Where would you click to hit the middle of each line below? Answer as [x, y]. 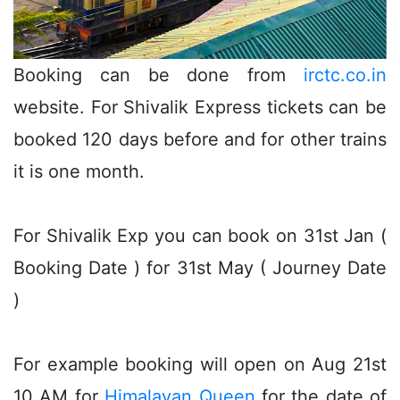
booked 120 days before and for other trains [200, 139]
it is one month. [79, 171]
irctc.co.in [345, 75]
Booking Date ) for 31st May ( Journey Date [200, 267]
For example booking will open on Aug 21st [200, 364]
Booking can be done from [158, 75]
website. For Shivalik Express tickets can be [200, 107]
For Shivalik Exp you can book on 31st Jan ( [200, 235]
